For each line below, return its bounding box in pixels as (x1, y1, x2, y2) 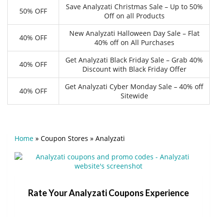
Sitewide (120, 91, 148, 100)
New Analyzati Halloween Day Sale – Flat (69, 28, 200, 38)
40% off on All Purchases (94, 37, 174, 47)
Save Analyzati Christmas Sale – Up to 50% (65, 1, 203, 11)
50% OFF (19, 6, 47, 15)
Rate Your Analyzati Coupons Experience (28, 187, 189, 198)
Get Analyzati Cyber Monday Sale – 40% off (65, 81, 203, 91)
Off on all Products (104, 11, 165, 20)
